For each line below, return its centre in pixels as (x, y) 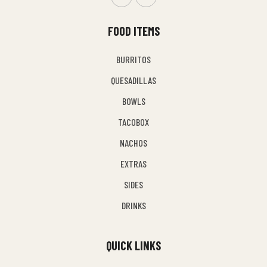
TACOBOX (133, 122)
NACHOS (133, 143)
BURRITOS (133, 60)
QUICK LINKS (133, 246)
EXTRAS (133, 164)
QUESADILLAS (133, 80)
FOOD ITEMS (133, 31)
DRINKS (133, 206)
